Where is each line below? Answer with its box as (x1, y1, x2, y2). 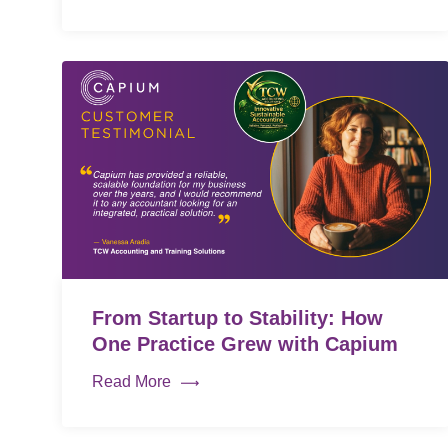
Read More (92, 372, 171, 390)
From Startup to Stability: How (92, 306, 383, 329)
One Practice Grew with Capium (92, 332, 404, 355)
